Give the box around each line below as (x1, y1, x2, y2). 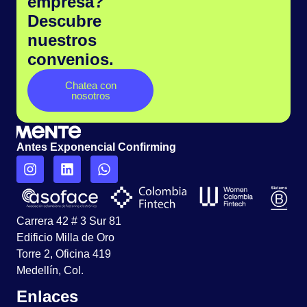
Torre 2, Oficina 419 (16, 247, 111, 260)
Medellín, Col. (16, 264, 84, 276)
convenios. (27, 50, 114, 69)
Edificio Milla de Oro (16, 231, 114, 243)
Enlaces (16, 287, 78, 306)
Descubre (27, 12, 101, 31)
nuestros (27, 31, 97, 50)
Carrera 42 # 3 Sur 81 (16, 214, 121, 227)
